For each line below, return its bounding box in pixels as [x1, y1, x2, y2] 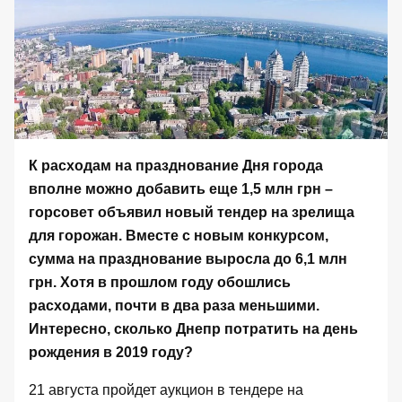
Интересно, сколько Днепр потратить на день [29, 321, 358, 336]
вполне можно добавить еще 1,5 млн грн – [29, 181, 333, 197]
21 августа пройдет [29, 382, 160, 398]
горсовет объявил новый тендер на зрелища [29, 205, 354, 220]
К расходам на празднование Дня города [29, 158, 323, 173]
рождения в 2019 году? [29, 345, 197, 360]
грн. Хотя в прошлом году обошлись [29, 275, 291, 290]
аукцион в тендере [160, 382, 284, 398]
